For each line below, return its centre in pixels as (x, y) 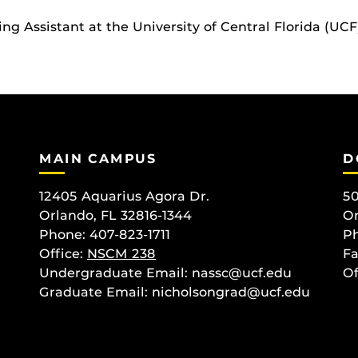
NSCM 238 (121, 253)
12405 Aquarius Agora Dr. (124, 196)
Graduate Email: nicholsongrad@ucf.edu (175, 292)
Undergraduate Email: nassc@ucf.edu (165, 272)
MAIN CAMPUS (98, 159)
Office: (63, 253)
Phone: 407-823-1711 (105, 234)
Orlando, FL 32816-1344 (115, 215)
